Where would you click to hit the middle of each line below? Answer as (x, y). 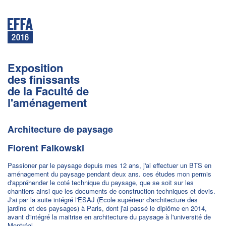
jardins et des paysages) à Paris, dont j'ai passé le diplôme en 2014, (107, 208)
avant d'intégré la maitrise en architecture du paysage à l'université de (109, 217)
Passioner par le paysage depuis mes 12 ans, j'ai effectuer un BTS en (109, 165)
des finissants (44, 79)
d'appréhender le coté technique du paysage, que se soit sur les (101, 182)
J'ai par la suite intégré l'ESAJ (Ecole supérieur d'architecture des (103, 200)
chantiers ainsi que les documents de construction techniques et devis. (111, 191)
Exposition (35, 68)
